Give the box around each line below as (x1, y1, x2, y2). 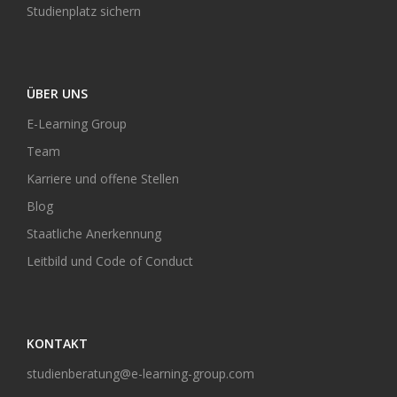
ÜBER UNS (27, 85, 88, 103)
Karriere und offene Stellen (27, 170, 179, 188)
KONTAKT (27, 335, 88, 353)
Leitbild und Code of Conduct (27, 253, 193, 270)
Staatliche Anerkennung (27, 225, 161, 243)
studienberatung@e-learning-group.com (27, 365, 254, 383)
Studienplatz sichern (27, 3, 141, 20)
